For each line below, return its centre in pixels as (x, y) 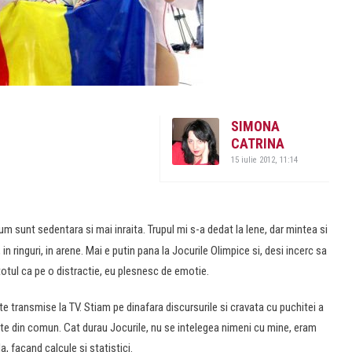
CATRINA (258, 143)
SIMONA (255, 126)
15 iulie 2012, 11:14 (264, 160)
